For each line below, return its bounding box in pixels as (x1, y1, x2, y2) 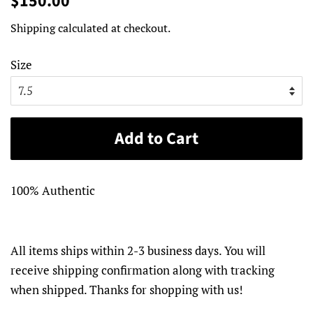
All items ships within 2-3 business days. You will (10, 242, 265, 259)
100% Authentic (10, 182, 95, 198)
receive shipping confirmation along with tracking (10, 261, 275, 278)
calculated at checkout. (55, 20, 170, 36)
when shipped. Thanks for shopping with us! (10, 281, 243, 298)
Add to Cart (115, 126, 198, 151)
